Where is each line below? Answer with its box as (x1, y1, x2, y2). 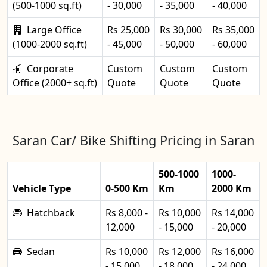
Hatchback (27, 206, 75, 219)
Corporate (27, 62, 73, 75)
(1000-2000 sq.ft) (13, 38, 87, 51)
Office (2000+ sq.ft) (13, 76, 97, 89)
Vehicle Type (13, 182, 71, 195)
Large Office (27, 23, 82, 36)
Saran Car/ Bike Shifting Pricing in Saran (13, 132, 254, 149)
